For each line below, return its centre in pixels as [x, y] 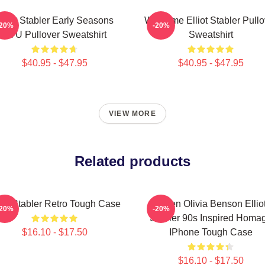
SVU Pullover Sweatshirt [54, 35]
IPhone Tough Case [211, 232]
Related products [132, 161]
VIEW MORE [132, 114]
